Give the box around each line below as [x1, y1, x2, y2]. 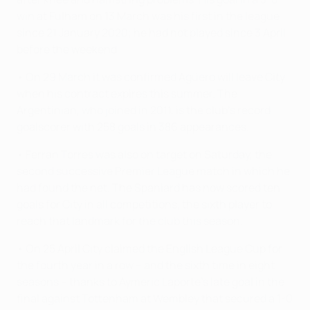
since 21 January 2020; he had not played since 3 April [17, 25, 286, 41]
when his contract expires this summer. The [17, 86, 237, 102]
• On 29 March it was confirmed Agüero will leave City [17, 69, 285, 85]
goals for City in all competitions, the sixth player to [17, 197, 272, 212]
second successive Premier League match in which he [17, 163, 290, 179]
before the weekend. [17, 42, 120, 57]
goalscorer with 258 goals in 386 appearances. [17, 119, 249, 135]
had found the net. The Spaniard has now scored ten [17, 180, 280, 196]
